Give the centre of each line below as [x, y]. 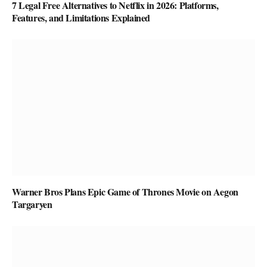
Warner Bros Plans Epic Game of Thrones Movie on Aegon [125, 192]
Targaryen [32, 204]
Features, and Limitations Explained [81, 17]
